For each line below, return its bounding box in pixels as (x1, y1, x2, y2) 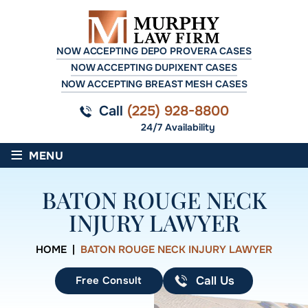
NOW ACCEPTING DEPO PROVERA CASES (56, 45, 252, 58)
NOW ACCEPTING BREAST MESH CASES (60, 78, 247, 91)
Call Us (195, 274, 234, 289)
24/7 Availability (140, 121, 215, 134)
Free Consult (76, 274, 142, 288)
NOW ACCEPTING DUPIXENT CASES (70, 61, 238, 74)
